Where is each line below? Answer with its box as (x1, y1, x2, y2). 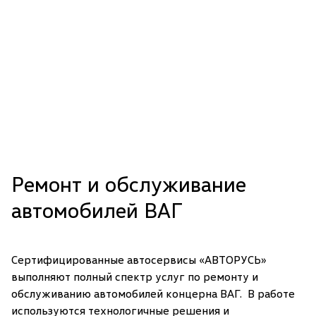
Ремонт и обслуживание (11, 171, 246, 197)
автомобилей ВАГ (11, 197, 183, 223)
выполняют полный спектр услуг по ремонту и (11, 269, 258, 284)
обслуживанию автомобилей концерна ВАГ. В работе (11, 286, 295, 300)
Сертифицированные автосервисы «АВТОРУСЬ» (11, 253, 267, 267)
